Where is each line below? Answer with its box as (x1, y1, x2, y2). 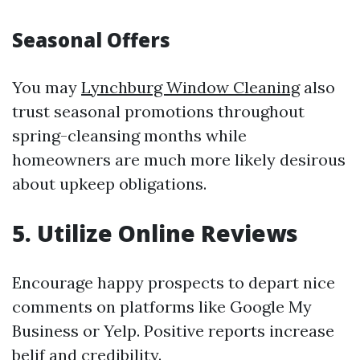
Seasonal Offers (12, 27, 170, 53)
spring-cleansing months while (12, 125, 247, 145)
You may (12, 77, 81, 97)
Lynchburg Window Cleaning (81, 77, 300, 97)
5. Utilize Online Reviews (12, 218, 298, 248)
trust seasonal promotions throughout (12, 101, 305, 121)
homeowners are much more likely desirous (12, 149, 346, 170)
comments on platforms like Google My (12, 297, 312, 317)
